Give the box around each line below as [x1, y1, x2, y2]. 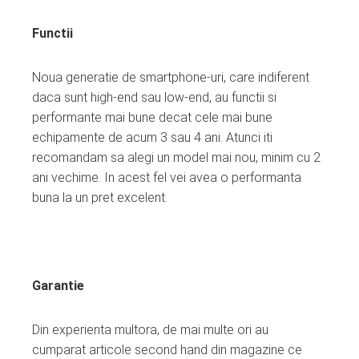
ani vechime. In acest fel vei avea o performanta [32, 169, 301, 185]
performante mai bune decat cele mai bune [32, 109, 272, 125]
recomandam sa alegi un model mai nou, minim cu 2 [32, 149, 321, 165]
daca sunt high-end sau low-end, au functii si [32, 89, 276, 105]
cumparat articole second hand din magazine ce [32, 341, 302, 357]
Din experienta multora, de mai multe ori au [32, 321, 268, 337]
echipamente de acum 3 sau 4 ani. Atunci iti [32, 129, 272, 145]
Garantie [32, 277, 84, 293]
